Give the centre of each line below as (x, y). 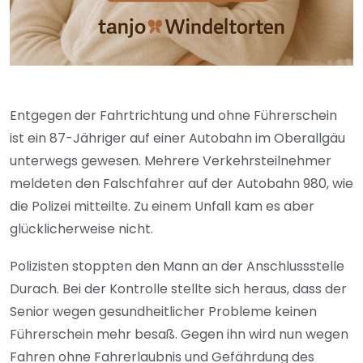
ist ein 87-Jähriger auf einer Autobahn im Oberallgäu (177, 139)
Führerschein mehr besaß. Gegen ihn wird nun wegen (179, 335)
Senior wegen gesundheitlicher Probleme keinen (163, 312)
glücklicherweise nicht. (81, 229)
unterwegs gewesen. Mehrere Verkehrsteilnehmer (171, 161)
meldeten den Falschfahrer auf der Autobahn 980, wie (181, 184)
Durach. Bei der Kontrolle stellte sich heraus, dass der (178, 289)
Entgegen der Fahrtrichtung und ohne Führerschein (173, 116)
